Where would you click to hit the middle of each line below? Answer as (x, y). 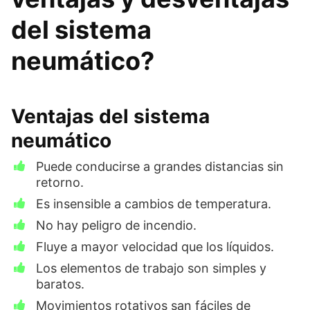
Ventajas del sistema (110, 116)
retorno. (60, 182)
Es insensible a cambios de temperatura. (154, 204)
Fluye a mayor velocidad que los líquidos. (155, 247)
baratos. (60, 284)
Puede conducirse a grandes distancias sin (160, 166)
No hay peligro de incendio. (116, 225)
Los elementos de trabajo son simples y (151, 268)
